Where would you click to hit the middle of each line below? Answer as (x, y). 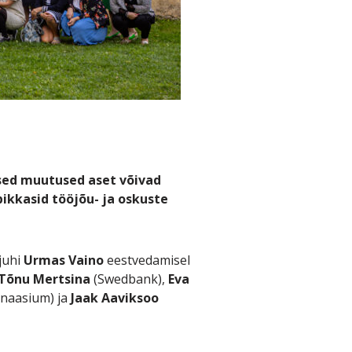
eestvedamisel (147, 260)
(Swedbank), (129, 279)
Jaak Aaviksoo (114, 297)
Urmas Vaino (63, 260)
